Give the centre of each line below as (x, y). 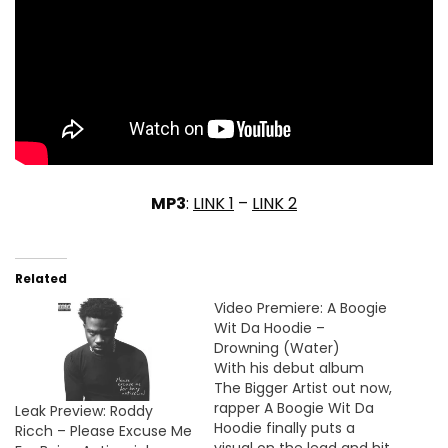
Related (41, 279)
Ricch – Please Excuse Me (103, 430)
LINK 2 (274, 204)
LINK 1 (213, 204)
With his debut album (289, 368)
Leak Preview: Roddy (84, 410)
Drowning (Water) (277, 348)
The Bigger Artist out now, (303, 388)
